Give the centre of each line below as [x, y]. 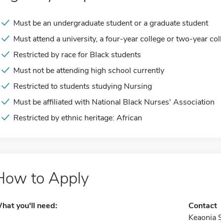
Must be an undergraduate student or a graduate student [111, 23]
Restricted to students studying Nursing [83, 86]
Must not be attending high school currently [89, 71]
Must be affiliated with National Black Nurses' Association [114, 102]
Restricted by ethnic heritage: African [78, 118]
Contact [203, 206]
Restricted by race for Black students [77, 55]
